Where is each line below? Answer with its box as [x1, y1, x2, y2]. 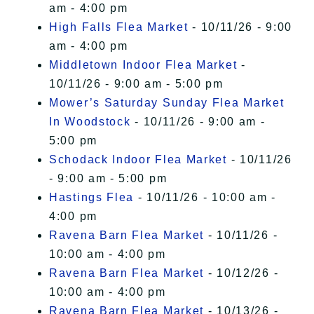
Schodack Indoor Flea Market [49, 153, 227, 166]
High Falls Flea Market [49, 21, 189, 34]
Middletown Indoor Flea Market [49, 59, 238, 71]
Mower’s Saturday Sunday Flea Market [49, 97, 285, 109]
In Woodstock [49, 116, 131, 128]
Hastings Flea [49, 191, 135, 204]
